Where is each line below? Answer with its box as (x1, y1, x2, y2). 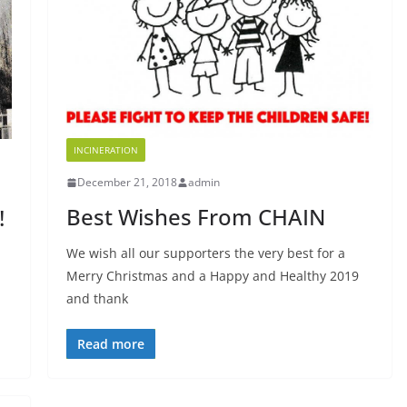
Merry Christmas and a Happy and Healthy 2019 (65, 267, 359, 285)
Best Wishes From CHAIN (65, 202, 325, 233)
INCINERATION (73, 144, 138, 157)
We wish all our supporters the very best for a (65, 244, 345, 263)
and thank (65, 290, 128, 308)
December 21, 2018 (76, 174, 177, 191)
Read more (76, 335, 144, 353)
